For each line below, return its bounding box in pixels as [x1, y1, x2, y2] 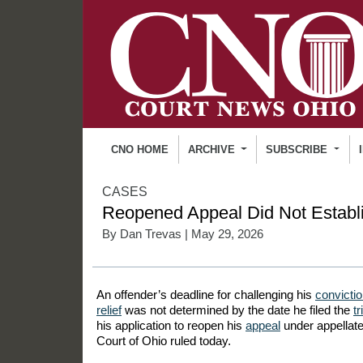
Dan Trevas [120, 227, 181, 241]
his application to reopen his [96, 318, 246, 332]
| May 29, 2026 [181, 227, 263, 241]
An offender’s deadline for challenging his [96, 287, 315, 301]
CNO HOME [111, 143, 169, 156]
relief [96, 302, 122, 317]
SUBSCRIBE [266, 143, 331, 156]
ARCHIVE [187, 143, 238, 156]
